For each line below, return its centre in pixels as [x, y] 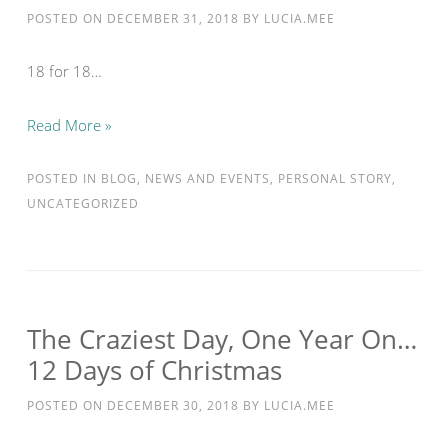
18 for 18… [64, 71]
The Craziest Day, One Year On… [222, 339]
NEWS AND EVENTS [207, 178]
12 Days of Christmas [154, 370]
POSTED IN [64, 178]
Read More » [69, 125]
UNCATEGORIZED [83, 203]
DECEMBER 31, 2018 [173, 18]
